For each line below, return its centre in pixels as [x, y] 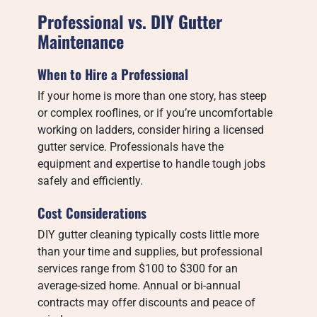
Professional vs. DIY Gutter [130, 21]
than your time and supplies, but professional [150, 252]
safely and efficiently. [91, 181]
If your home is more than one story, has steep [152, 96]
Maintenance [81, 41]
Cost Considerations [92, 213]
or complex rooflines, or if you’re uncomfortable [155, 113]
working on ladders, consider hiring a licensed [151, 130]
